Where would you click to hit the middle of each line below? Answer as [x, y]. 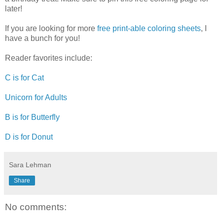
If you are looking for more [51, 28]
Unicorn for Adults [36, 97]
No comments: [36, 207]
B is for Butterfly [32, 117]
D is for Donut [29, 137]
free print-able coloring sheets [149, 28]
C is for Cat [24, 77]
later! [14, 8]
